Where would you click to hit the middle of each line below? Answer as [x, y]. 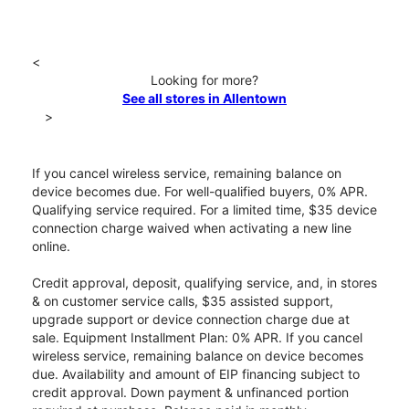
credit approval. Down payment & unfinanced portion [190, 393]
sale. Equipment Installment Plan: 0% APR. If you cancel [197, 338]
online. [51, 246]
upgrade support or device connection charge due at [191, 320]
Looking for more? [204, 80]
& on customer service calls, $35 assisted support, [183, 301]
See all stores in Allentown [204, 99]
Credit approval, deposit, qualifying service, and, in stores [204, 283]
